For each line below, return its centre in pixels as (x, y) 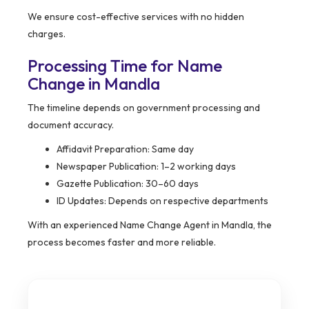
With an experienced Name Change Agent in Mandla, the (150, 225)
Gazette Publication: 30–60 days (128, 184)
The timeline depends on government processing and (144, 108)
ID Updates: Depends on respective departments (162, 201)
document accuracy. (71, 125)
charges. (47, 34)
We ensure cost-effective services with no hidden (136, 17)
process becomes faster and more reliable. (122, 242)
